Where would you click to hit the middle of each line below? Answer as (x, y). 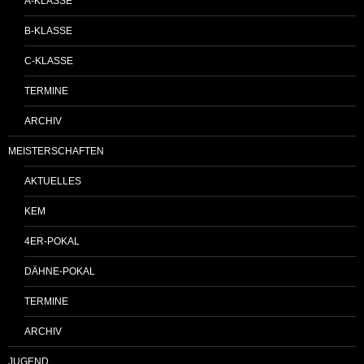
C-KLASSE (49, 61)
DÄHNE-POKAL (60, 271)
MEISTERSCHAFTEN (56, 151)
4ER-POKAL (52, 241)
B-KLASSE (48, 30)
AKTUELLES (53, 181)
